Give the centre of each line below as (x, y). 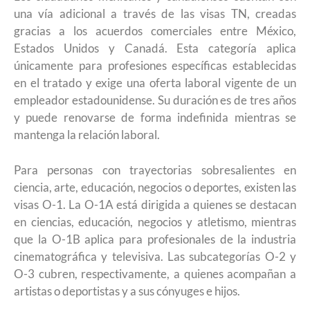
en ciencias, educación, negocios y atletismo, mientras (155, 221)
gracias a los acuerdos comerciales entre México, (155, 31)
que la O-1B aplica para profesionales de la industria (155, 239)
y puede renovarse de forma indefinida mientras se (155, 117)
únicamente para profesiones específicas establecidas (155, 65)
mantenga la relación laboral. (87, 135)
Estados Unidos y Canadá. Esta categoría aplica (155, 48)
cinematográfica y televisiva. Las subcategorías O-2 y (155, 256)
